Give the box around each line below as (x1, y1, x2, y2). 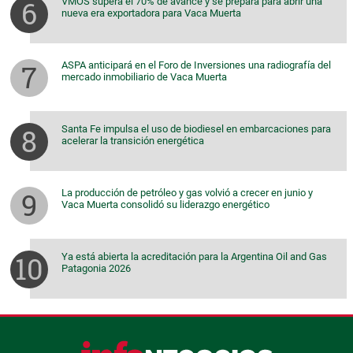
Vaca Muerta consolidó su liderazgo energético (61, 199, 269, 211)
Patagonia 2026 (61, 262, 131, 275)
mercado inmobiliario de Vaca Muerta (61, 71, 227, 84)
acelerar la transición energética (61, 135, 204, 147)
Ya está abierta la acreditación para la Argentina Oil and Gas (61, 251, 327, 263)
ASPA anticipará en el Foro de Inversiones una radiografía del (61, 59, 331, 72)
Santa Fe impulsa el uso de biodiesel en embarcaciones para (61, 123, 331, 136)
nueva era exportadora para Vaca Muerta (61, 7, 241, 20)
